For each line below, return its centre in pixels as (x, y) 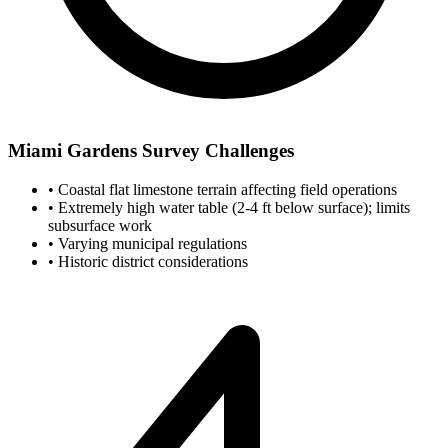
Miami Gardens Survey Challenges (151, 150)
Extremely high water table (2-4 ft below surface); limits (232, 207)
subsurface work (100, 225)
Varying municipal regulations (150, 243)
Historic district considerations (151, 261)
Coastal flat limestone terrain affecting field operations (225, 189)
